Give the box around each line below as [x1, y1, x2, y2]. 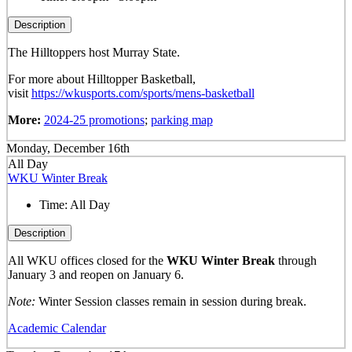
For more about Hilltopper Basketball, [7, 72, 196, 86]
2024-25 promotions [43, 113, 145, 127]
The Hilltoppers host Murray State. [7, 46, 183, 60]
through [277, 253, 317, 267]
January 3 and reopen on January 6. [7, 267, 187, 281]
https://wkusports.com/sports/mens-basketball [31, 86, 255, 101]
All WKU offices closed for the [7, 253, 167, 267]
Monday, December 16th [6, 141, 130, 156]
